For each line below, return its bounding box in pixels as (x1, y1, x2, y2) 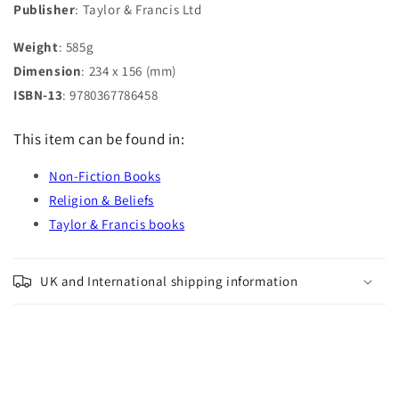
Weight (13, 38, 59, 55)
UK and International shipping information (40, 273, 298, 289)
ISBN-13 (13, 86, 63, 103)
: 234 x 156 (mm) (81, 62, 177, 79)
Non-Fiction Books (49, 167, 161, 184)
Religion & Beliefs (49, 191, 154, 208)
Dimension (13, 62, 82, 79)
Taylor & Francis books (49, 216, 185, 232)
